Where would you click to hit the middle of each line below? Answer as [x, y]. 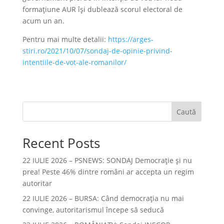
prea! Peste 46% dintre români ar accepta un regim [108, 172]
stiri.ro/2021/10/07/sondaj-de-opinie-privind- [97, 51]
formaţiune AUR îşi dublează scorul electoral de [102, 9]
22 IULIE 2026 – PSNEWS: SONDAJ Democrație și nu [107, 160]
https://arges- [130, 39]
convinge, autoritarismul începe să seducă [93, 210]
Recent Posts [61, 143]
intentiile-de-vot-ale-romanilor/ [74, 62]
